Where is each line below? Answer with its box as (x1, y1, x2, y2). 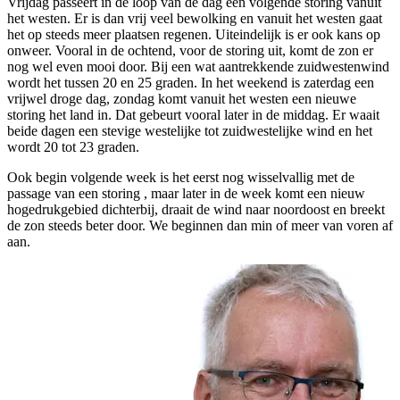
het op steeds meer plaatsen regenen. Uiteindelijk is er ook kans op (7, 27, 380, 43)
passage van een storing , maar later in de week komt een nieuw (7, 186, 365, 202)
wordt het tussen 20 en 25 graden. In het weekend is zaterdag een (7, 75, 374, 91)
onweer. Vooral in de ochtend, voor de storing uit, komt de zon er (7, 43, 373, 59)
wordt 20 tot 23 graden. (7, 139, 139, 155)
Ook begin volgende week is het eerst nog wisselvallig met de (7, 170, 354, 186)
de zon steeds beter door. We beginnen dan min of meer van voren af (7, 218, 393, 234)
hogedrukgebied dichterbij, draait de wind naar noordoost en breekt (7, 202, 385, 218)
